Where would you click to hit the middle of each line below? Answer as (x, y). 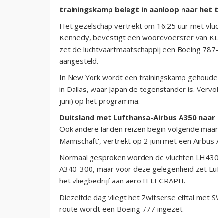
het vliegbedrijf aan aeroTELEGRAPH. (122, 180)
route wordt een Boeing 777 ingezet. (122, 209)
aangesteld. (79, 61)
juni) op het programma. (100, 100)
